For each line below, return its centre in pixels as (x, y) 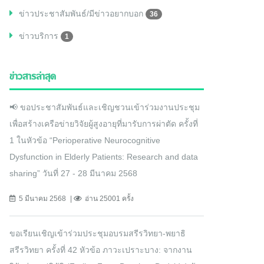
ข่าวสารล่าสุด (33, 77)
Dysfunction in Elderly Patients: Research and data (104, 157)
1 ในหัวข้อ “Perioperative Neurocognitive (85, 141)
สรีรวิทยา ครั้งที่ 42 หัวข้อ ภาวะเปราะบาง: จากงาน (101, 250)
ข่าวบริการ (40, 36)
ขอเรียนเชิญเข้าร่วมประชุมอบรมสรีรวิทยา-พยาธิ (98, 234)
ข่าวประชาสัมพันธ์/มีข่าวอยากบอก (82, 14)
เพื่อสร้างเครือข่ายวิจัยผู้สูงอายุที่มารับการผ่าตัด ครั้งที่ (104, 124)
